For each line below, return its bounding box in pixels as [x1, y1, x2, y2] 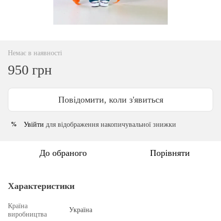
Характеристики [8, 181, 74, 191]
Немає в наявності [8, 49, 62, 57]
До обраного [39, 147, 87, 158]
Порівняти [149, 147, 190, 158]
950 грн [8, 62, 52, 77]
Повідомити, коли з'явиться [58, 94, 163, 105]
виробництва [8, 210, 47, 218]
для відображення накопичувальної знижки [44, 120, 176, 128]
